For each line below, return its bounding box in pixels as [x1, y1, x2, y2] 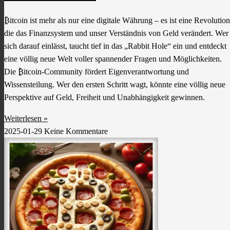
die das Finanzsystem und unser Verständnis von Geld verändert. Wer [4, 29, 228, 38]
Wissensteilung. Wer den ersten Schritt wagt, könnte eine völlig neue [4, 80, 225, 89]
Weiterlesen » [4, 114, 48, 123]
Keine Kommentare [44, 127, 108, 136]
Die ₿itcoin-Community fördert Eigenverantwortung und [4, 67, 189, 76]
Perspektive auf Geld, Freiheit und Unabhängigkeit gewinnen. [4, 93, 205, 102]
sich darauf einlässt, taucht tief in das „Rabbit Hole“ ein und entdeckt [4, 42, 226, 51]
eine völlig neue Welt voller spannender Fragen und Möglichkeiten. [4, 54, 222, 64]
